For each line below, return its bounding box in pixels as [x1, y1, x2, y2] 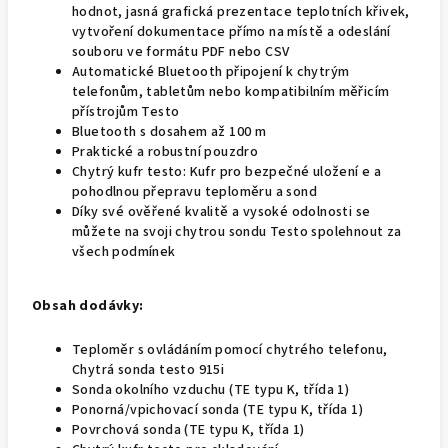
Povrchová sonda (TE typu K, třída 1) [72, 420, 305, 440]
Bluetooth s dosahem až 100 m [72, 122, 267, 142]
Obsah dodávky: [32, 296, 144, 316]
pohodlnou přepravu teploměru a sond [72, 182, 317, 202]
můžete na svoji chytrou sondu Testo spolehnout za [72, 222, 402, 242]
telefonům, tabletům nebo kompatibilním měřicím [72, 82, 390, 102]
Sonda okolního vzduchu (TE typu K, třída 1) [72, 380, 350, 400]
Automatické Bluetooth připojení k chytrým [72, 62, 350, 82]
